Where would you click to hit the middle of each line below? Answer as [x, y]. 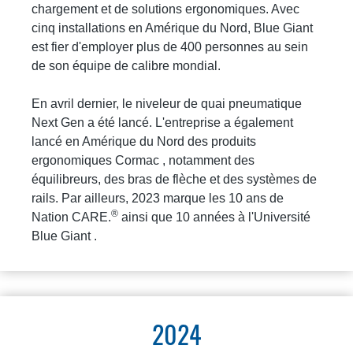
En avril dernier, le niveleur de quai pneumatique [167, 103]
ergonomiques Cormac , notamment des [143, 160]
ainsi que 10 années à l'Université [214, 217]
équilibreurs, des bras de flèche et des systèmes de [174, 179]
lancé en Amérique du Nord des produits [144, 141]
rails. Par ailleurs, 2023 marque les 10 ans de [158, 198]
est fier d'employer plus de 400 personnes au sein [170, 46]
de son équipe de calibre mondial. [126, 65]
